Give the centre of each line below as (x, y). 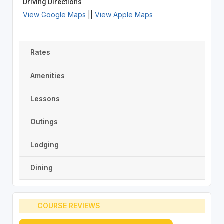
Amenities (47, 75)
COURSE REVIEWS (69, 206)
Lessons (45, 98)
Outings (44, 121)
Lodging (44, 145)
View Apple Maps (124, 14)
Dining (41, 168)
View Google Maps (54, 14)
